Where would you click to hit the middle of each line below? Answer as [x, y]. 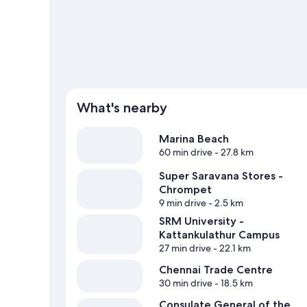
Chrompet [185, 190]
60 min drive [186, 152]
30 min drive [186, 283]
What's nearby [122, 108]
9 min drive [183, 203]
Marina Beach [194, 139]
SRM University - [201, 221]
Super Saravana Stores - [221, 176]
